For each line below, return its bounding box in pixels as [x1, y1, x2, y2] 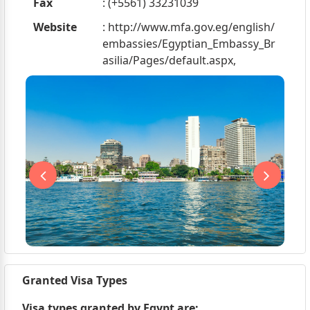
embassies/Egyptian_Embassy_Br [102, 35, 275, 51]
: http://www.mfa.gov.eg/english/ [102, 19, 275, 35]
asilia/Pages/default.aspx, [102, 52, 236, 68]
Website [33, 19, 77, 35]
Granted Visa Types [21, 273, 127, 289]
